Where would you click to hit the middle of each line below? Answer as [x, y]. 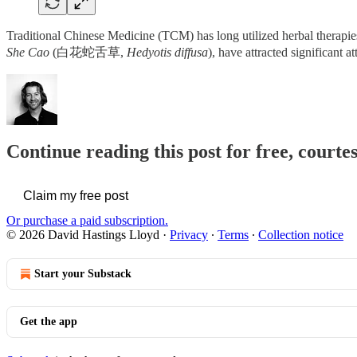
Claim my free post [76, 195]
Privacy [189, 234]
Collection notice [301, 234]
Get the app [49, 321]
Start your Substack [83, 273]
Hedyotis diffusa [167, 52]
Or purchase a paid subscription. [87, 220]
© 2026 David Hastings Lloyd [83, 234]
